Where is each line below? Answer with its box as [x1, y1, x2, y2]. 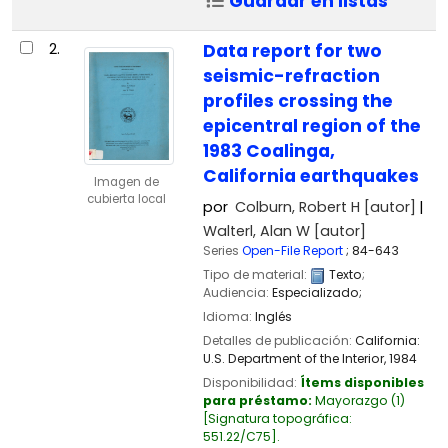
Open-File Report [241, 241, 343, 259]
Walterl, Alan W [202, 220, 310, 241]
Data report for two [202, 38, 382, 63]
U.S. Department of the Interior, [202, 350, 389, 368]
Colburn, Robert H [234, 196, 360, 217]
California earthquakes [202, 163, 419, 188]
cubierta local [86, 191, 166, 208]
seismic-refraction [202, 63, 380, 88]
